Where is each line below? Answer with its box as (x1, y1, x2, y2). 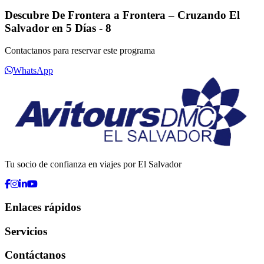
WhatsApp (13, 65, 53, 76)
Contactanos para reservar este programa (5, 45, 155, 56)
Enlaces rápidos (5, 200, 81, 213)
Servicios (5, 225, 47, 237)
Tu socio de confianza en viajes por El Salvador (5, 159, 181, 170)
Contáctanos (5, 249, 65, 262)
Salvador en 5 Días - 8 (5, 21, 111, 34)
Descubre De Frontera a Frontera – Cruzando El (5, 8, 240, 21)
